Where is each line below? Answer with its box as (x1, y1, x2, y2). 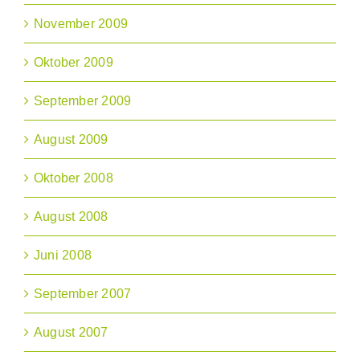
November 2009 (34, 17, 129, 31)
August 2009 (34, 133, 108, 147)
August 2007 (34, 325, 108, 340)
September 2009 (34, 94, 132, 108)
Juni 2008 (34, 248, 92, 263)
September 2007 (34, 287, 132, 301)
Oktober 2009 (34, 55, 113, 70)
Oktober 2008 (34, 171, 113, 186)
